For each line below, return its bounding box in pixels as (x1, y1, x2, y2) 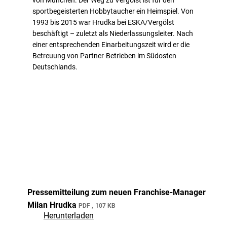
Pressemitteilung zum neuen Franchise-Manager (27, 187, 206, 197)
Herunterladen (43, 210, 94, 220)
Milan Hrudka (27, 200, 79, 210)
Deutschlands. (32, 62, 78, 71)
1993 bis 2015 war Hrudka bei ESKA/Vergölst (32, 18, 174, 26)
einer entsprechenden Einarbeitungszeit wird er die (32, 40, 190, 49)
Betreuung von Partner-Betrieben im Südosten (32, 51, 176, 60)
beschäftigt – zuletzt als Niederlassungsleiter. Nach (32, 29, 193, 37)
